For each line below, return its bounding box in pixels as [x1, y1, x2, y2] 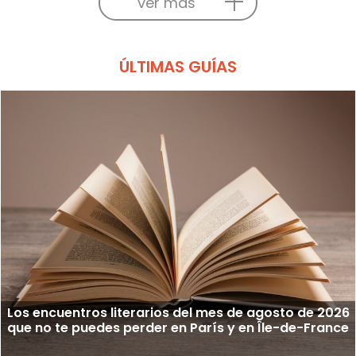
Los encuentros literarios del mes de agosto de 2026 [6, 303, 350, 322]
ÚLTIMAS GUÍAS [119, 56, 237, 79]
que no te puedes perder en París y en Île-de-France [7, 318, 349, 337]
